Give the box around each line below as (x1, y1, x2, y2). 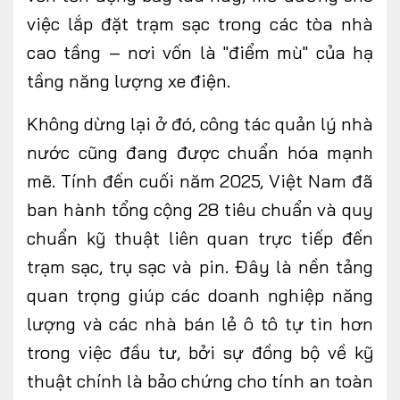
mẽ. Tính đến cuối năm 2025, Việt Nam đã (27, 169, 373, 192)
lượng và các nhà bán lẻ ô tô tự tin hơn (27, 312, 373, 335)
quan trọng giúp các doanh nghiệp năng (27, 283, 373, 306)
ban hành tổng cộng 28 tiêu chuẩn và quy (27, 197, 373, 221)
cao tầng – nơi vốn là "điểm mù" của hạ (27, 40, 373, 63)
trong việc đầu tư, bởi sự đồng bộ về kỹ (27, 340, 373, 363)
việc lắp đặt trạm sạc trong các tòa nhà (27, 12, 373, 35)
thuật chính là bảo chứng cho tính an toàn (27, 369, 373, 392)
